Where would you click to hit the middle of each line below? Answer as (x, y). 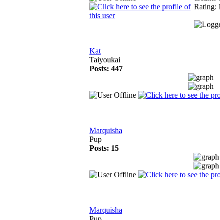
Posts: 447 (106, 69)
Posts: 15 (104, 148)
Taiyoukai (105, 60)
